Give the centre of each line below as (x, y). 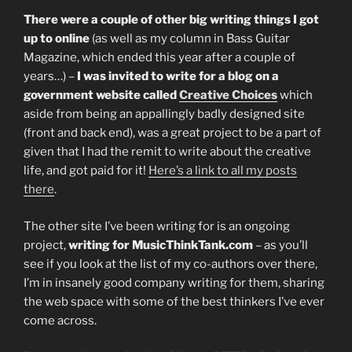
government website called (101, 95)
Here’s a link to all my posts (223, 170)
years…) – (49, 76)
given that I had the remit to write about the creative (167, 152)
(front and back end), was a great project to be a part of (172, 133)
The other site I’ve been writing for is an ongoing (157, 226)
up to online (57, 38)
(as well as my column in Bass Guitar (190, 38)
